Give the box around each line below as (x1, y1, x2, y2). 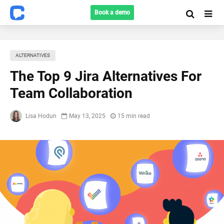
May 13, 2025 (69, 112, 105, 119)
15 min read (117, 112, 150, 119)
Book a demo (94, 9, 130, 16)
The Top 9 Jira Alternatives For (10, 68, 201, 84)
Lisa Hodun (24, 112, 56, 119)
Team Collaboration (10, 85, 132, 101)
